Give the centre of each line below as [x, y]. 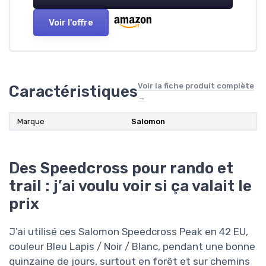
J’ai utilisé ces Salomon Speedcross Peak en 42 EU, [129, 232]
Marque [31, 122]
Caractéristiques [73, 92]
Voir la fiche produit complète [196, 86]
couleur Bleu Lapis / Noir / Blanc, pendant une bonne [132, 247]
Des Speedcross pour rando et [121, 168]
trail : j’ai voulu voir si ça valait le [130, 186]
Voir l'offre [71, 23]
